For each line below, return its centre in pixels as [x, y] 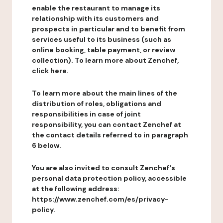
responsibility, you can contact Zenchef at [107, 124]
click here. [50, 71]
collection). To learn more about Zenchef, [105, 60]
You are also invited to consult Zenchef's [104, 168]
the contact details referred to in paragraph [110, 135]
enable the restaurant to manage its [96, 8]
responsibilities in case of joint [86, 114]
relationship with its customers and [95, 18]
